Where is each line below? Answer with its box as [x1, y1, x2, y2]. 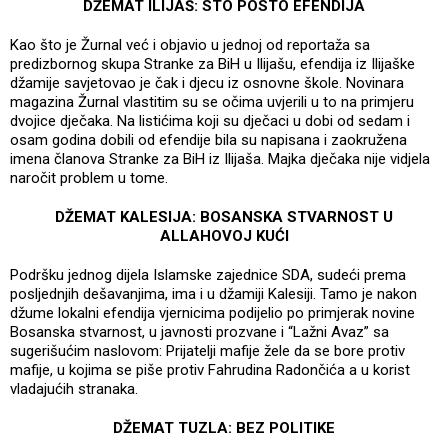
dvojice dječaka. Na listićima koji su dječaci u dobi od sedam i [10, 111, 410, 130]
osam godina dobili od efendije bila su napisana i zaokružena [10, 130, 407, 149]
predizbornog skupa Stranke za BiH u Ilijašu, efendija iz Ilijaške [10, 54, 415, 73]
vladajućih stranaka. [10, 379, 138, 398]
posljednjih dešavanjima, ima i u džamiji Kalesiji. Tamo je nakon [10, 284, 417, 303]
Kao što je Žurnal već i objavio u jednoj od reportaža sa [10, 35, 370, 54]
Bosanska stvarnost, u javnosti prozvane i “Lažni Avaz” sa [10, 322, 389, 341]
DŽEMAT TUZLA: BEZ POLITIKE [113, 418, 335, 437]
